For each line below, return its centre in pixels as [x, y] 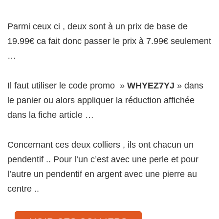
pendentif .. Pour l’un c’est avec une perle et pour [103, 159]
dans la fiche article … [51, 115]
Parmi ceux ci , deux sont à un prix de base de [98, 26]
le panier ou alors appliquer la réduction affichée [101, 100]
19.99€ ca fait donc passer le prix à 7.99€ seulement [109, 41]
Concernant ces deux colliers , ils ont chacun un [100, 145]
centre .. [23, 189]
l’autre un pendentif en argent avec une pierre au [102, 174]
